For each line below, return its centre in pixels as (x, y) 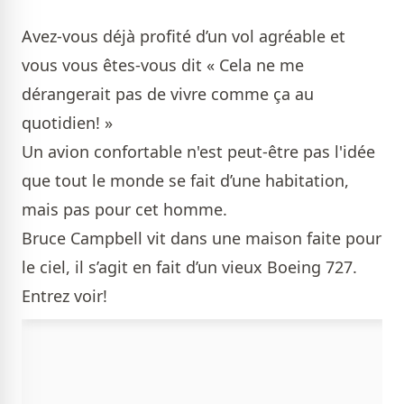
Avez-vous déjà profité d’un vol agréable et (184, 36)
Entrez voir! (64, 296)
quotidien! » (67, 123)
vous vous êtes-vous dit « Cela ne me (163, 65)
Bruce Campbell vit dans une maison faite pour (202, 238)
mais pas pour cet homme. (124, 209)
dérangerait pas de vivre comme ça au (168, 94)
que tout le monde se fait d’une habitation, (185, 180)
